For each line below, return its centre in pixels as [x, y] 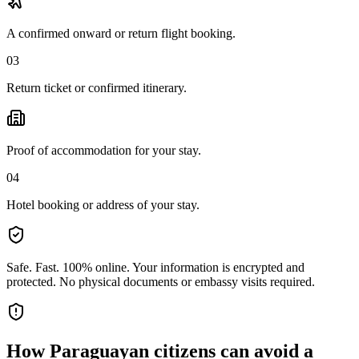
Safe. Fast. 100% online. [68, 267]
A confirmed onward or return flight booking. [121, 33]
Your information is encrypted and [218, 267]
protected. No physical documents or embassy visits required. [161, 281]
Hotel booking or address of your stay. [103, 204]
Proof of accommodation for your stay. [104, 150]
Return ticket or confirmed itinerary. [97, 87]
